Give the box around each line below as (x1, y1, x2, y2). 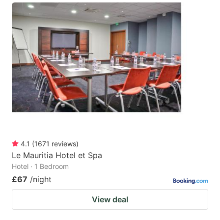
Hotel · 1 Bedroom (12, 162, 69, 170)
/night (30, 174, 52, 184)
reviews (52, 139, 76, 148)
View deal (92, 194, 128, 204)
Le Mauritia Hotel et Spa (12, 150, 102, 160)
